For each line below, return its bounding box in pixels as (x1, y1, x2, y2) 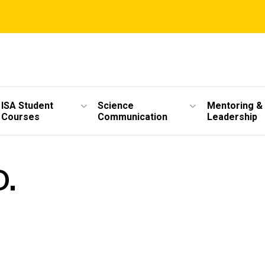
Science (98, 99, 134, 111)
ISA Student (1, 99, 54, 111)
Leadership (206, 111, 257, 122)
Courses (1, 111, 40, 122)
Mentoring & (206, 99, 263, 111)
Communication (98, 111, 168, 122)
